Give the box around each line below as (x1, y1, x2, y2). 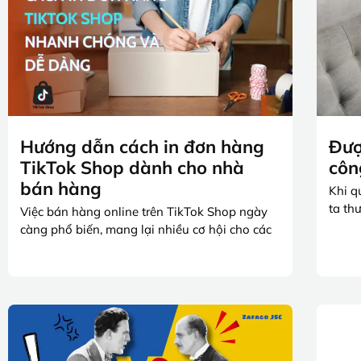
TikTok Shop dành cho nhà (20, 156, 244, 179)
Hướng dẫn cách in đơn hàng (20, 135, 264, 158)
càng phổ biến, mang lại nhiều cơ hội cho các (20, 221, 272, 237)
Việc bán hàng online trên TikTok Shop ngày (20, 203, 268, 219)
